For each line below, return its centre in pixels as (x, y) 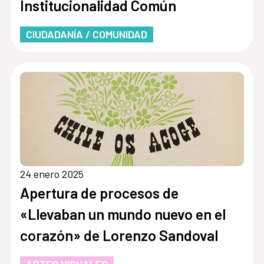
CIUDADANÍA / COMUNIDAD (86, 34)
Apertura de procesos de (99, 192)
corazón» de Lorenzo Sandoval (119, 235)
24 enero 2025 (52, 174)
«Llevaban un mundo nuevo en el (123, 214)
